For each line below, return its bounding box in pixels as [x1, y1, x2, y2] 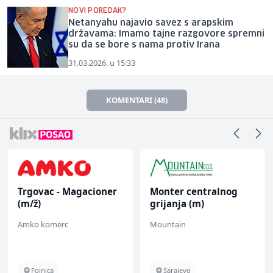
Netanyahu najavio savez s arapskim [68, 18, 233, 27]
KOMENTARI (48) [105, 94, 168, 105]
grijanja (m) [150, 197, 204, 210]
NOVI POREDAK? [68, 7, 127, 14]
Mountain [150, 218, 186, 230]
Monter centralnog [150, 185, 238, 197]
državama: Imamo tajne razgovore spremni [68, 29, 264, 38]
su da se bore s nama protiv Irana [68, 40, 220, 49]
